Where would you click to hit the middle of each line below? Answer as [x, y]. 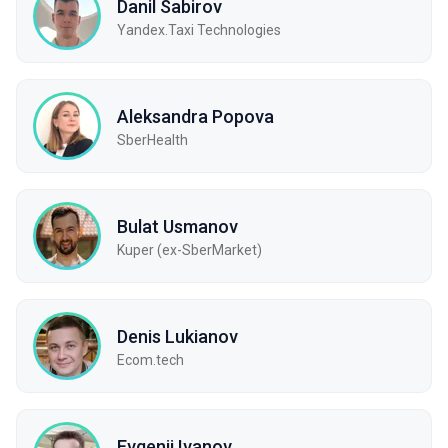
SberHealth [152, 139]
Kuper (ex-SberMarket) [189, 249]
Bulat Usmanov [177, 226]
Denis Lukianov [177, 336]
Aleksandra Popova [195, 116]
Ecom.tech [150, 359]
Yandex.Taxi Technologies [199, 29]
